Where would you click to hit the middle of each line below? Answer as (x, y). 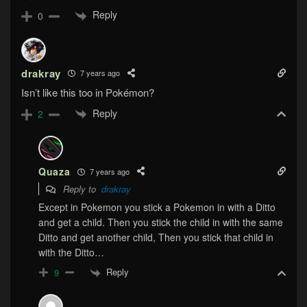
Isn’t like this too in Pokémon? (88, 92)
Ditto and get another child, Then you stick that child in (156, 237)
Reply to (81, 189)
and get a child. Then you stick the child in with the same (161, 222)
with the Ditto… (71, 253)
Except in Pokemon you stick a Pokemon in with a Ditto (157, 207)
